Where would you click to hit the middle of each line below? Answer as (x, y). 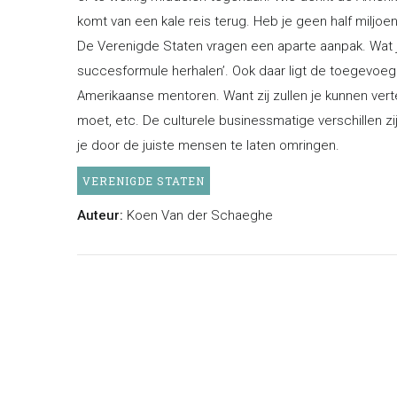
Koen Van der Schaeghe (200, 215)
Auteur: (100, 215)
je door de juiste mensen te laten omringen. (208, 145)
